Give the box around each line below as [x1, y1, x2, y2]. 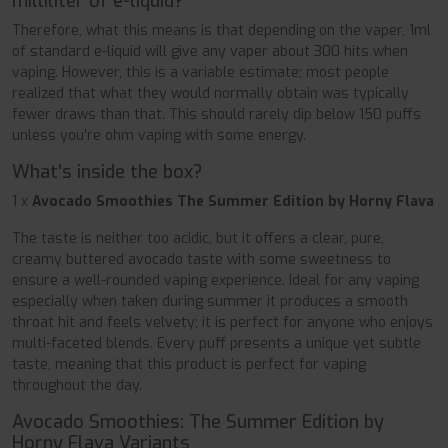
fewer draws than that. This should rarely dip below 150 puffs [12, 105, 421, 125]
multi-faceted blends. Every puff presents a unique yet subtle [12, 334, 421, 354]
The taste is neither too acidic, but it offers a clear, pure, [12, 229, 384, 249]
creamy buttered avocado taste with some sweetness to [12, 250, 391, 270]
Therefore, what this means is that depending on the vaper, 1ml [12, 21, 431, 41]
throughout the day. [12, 376, 142, 396]
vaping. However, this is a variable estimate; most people [12, 63, 389, 83]
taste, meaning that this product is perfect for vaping [12, 355, 366, 375]
